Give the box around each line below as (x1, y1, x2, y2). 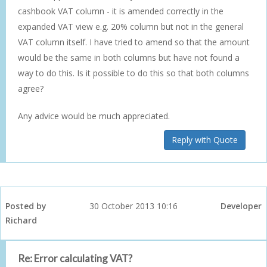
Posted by (5, 200, 46, 212)
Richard (5, 214, 37, 226)
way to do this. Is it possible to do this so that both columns (18, 67, 249, 79)
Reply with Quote (172, 133, 238, 145)
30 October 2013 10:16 (89, 200, 178, 212)
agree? (18, 82, 44, 94)
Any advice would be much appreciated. (18, 110, 170, 122)
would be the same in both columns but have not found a (18, 51, 240, 63)
